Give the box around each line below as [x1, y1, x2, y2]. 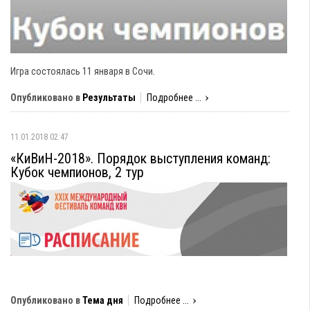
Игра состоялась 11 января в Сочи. [10, 66, 155, 77]
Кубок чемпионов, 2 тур [10, 164, 144, 181]
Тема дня [82, 295, 123, 306]
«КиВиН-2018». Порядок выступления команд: [10, 150, 271, 167]
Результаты [82, 92, 136, 103]
